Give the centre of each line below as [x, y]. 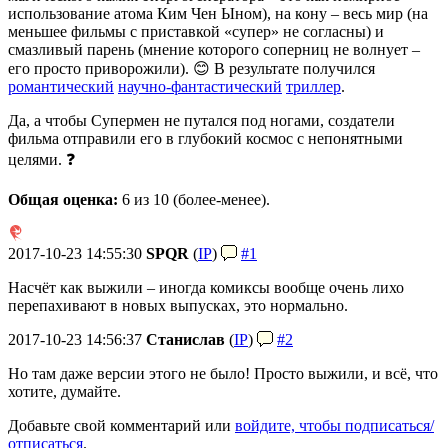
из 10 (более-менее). [200, 200]
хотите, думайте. [64, 392]
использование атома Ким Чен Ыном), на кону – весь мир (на [218, 14]
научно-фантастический [200, 87]
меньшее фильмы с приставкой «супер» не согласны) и [196, 32]
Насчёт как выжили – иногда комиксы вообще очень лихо [206, 288]
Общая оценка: [63, 200]
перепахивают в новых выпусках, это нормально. [178, 306]
